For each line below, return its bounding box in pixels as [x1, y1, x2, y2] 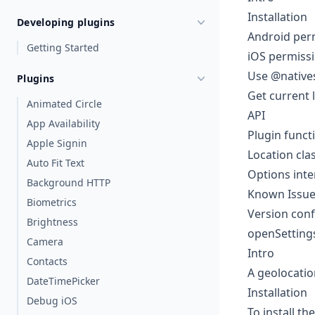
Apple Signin [27, 136, 87, 150]
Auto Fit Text [27, 156, 84, 169]
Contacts [27, 255, 67, 268]
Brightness [27, 215, 78, 229]
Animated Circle [27, 97, 102, 110]
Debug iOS [27, 294, 77, 307]
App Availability [27, 117, 100, 130]
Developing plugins [17, 15, 115, 29]
